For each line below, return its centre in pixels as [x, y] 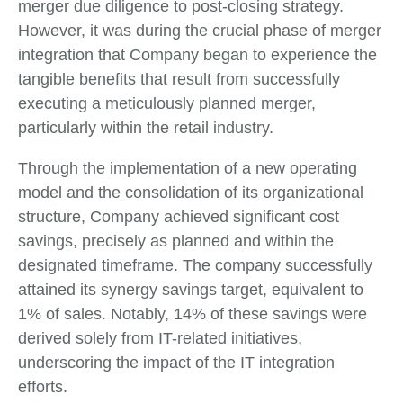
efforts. [43, 387]
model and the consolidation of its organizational [191, 193]
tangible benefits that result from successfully [179, 80]
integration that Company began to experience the [197, 55]
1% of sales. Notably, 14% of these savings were [193, 314]
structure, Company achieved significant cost [179, 217]
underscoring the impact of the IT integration [176, 363]
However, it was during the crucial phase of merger [200, 31]
